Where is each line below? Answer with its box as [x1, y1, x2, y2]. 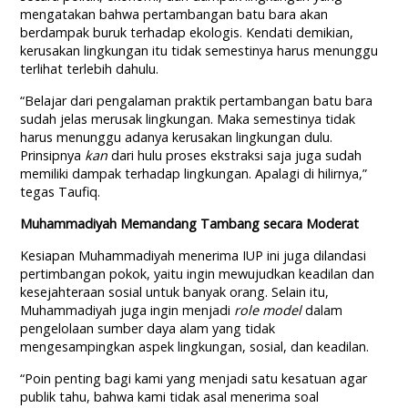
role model [234, 301, 302, 320]
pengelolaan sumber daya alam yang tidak [20, 320, 276, 338]
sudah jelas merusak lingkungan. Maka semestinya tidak [20, 110, 356, 128]
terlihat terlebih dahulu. [20, 60, 159, 78]
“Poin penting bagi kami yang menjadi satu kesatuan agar [20, 370, 368, 388]
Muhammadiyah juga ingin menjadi [20, 301, 235, 320]
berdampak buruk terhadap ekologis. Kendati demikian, [20, 24, 354, 42]
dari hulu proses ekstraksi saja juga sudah [107, 147, 362, 165]
